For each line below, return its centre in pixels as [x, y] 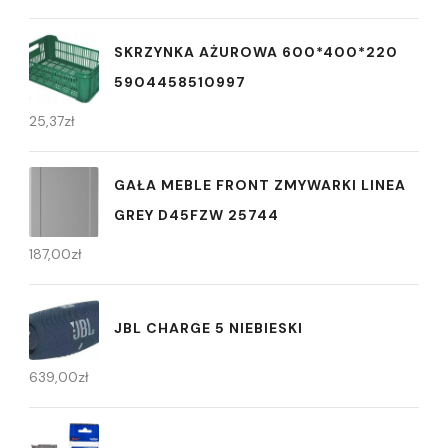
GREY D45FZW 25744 [196, 214]
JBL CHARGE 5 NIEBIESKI [208, 327]
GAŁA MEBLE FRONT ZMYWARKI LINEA [260, 184]
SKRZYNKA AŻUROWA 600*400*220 [256, 51]
